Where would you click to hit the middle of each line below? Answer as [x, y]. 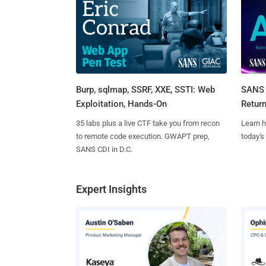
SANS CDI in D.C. [104, 150]
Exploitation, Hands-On [121, 104]
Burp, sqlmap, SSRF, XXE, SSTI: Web [145, 90]
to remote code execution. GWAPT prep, [143, 137]
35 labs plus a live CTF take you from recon [148, 123]
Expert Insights [111, 189]
